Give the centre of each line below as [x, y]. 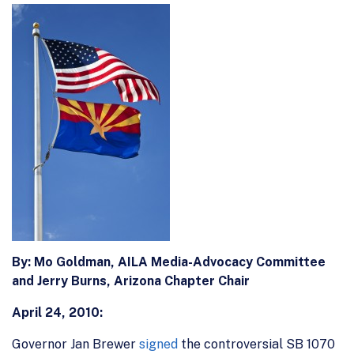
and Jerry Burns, [61, 281]
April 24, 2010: [57, 312]
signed [158, 344]
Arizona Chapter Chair [182, 281]
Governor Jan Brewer [75, 344]
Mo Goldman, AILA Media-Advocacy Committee [180, 262]
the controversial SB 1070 [256, 344]
